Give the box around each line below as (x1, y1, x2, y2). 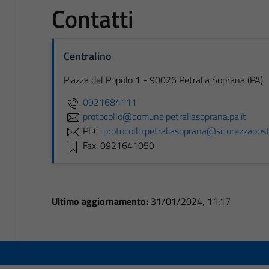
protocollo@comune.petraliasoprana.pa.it (82, 109, 246, 124)
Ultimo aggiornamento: (51, 193, 151, 208)
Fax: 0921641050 (82, 138, 154, 153)
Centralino (63, 47, 112, 64)
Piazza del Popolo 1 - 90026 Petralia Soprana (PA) (63, 72, 263, 87)
